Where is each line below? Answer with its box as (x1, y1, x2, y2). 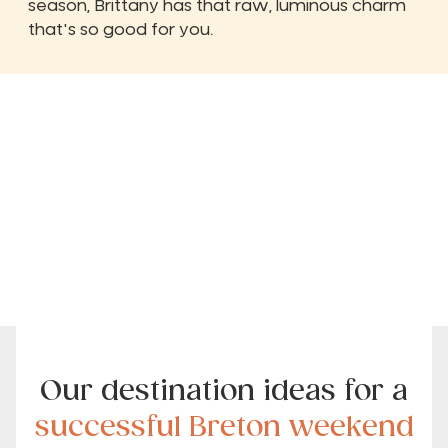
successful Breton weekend (34, 413, 414, 441)
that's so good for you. (28, 22, 213, 39)
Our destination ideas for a (40, 377, 408, 405)
